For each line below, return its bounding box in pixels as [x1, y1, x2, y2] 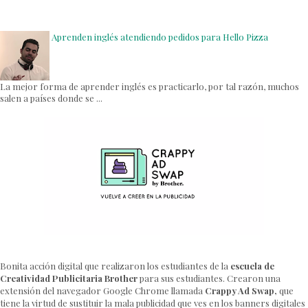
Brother [104, 272, 137, 284]
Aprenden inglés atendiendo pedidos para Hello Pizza [52, 30, 268, 43]
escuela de [230, 260, 274, 272]
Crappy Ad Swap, [205, 285, 277, 296]
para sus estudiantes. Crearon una [137, 272, 280, 284]
